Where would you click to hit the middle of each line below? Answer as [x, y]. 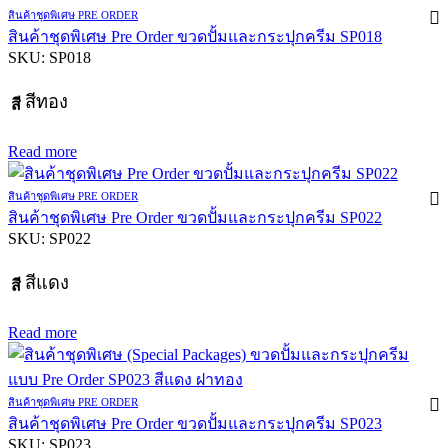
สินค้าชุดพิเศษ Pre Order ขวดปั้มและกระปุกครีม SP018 [195, 36]
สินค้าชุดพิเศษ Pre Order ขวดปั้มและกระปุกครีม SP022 [195, 217]
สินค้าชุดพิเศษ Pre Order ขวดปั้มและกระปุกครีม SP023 [195, 423]
